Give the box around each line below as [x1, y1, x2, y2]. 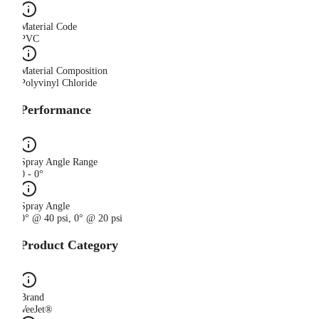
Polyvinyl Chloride [20, 78, 97, 89]
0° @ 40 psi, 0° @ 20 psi [20, 213, 122, 224]
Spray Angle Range [20, 157, 98, 168]
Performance [20, 103, 91, 117]
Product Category [20, 238, 118, 253]
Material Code [20, 21, 77, 33]
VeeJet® [20, 304, 53, 315]
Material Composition [20, 66, 108, 77]
